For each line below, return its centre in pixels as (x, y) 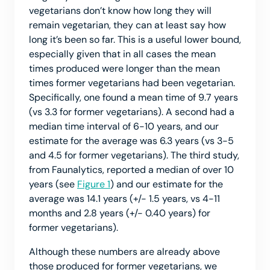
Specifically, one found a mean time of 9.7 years (133, 97)
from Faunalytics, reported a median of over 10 (131, 169)
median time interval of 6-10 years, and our (124, 126)
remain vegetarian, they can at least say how (127, 25)
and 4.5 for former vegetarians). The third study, (134, 155)
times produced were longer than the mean (124, 68)
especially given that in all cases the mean (122, 54)
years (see (53, 184)
